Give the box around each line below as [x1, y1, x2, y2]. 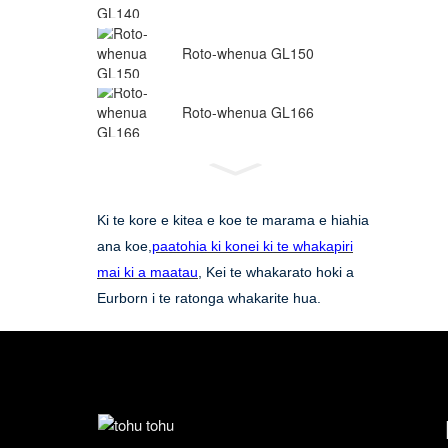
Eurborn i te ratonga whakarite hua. [97, 290, 321, 307]
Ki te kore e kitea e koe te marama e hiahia [97, 212, 369, 229]
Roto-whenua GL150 [182, 42, 314, 63]
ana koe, [97, 238, 152, 255]
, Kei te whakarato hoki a [198, 264, 354, 281]
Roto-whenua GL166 [182, 102, 314, 123]
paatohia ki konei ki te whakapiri [152, 238, 353, 255]
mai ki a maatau [97, 264, 198, 281]
